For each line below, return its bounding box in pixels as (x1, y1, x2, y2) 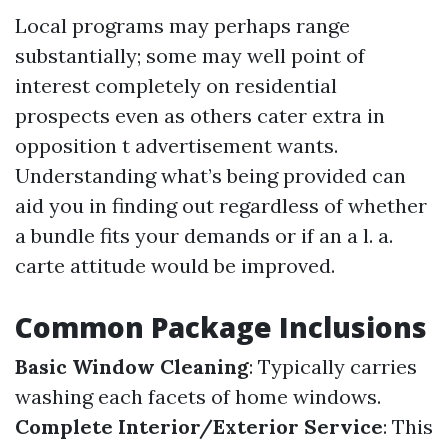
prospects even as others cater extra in (15, 103, 385, 128)
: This (383, 414, 433, 439)
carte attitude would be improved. (15, 253, 335, 278)
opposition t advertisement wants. (15, 133, 338, 158)
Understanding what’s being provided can (15, 163, 406, 188)
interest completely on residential (15, 73, 337, 98)
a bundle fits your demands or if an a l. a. (15, 223, 393, 248)
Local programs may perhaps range (15, 13, 350, 38)
